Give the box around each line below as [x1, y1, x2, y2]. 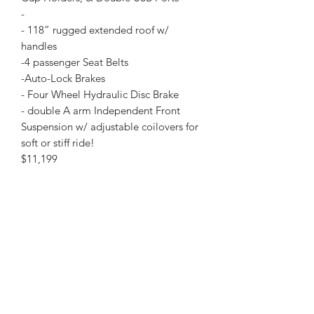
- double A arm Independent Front [21, 104, 180, 118]
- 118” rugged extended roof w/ [21, 23, 169, 37]
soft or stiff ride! [21, 136, 95, 150]
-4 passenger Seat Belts [21, 55, 128, 69]
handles [21, 39, 57, 53]
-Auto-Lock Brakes [21, 71, 105, 86]
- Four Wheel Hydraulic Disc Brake [21, 88, 179, 102]
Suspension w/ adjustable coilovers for [21, 120, 198, 134]
